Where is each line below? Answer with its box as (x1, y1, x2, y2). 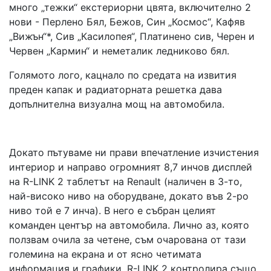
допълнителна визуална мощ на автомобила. (9, 98, 224, 110)
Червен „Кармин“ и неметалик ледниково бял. (9, 45, 229, 57)
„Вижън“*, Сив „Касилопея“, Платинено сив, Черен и (9, 30, 255, 42)
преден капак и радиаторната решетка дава (9, 83, 222, 96)
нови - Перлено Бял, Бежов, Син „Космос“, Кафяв (9, 16, 245, 28)
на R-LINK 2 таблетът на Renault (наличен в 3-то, (9, 175, 242, 188)
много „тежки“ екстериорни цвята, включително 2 (9, 1, 251, 13)
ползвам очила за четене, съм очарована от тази (9, 233, 246, 246)
